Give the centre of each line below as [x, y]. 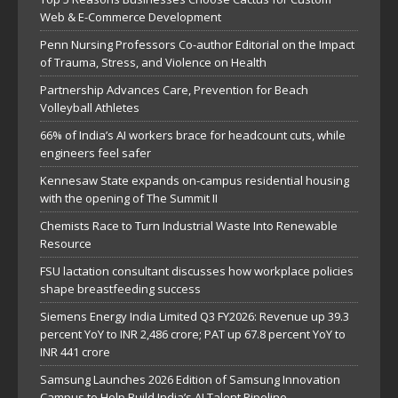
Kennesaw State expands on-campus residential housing [195, 181]
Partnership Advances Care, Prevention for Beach [174, 90]
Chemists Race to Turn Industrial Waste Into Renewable [189, 226]
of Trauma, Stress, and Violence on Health [153, 63]
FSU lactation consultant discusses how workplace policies [197, 271]
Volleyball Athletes [90, 108]
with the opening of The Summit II [129, 199]
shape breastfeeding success [120, 289]
